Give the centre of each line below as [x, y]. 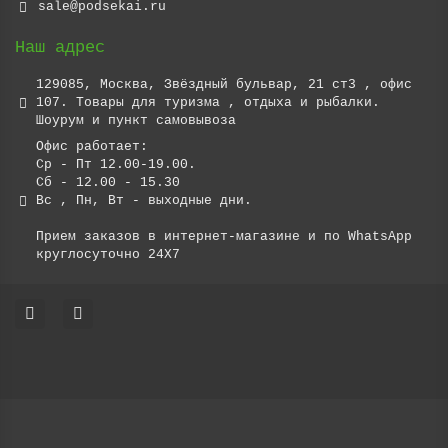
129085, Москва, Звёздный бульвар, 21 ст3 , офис [224, 84]
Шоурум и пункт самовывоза [136, 120]
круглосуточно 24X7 [108, 254]
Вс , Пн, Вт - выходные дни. [144, 200]
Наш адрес [60, 47]
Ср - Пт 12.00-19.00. [116, 164]
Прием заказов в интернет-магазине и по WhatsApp [224, 236]
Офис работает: [92, 146]
